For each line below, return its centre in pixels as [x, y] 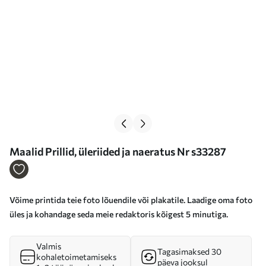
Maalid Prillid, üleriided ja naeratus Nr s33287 [118, 151]
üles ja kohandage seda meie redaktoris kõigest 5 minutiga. [119, 214]
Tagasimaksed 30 [189, 251]
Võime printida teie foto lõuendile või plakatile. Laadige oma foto [131, 200]
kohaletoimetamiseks [76, 257]
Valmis [49, 246]
